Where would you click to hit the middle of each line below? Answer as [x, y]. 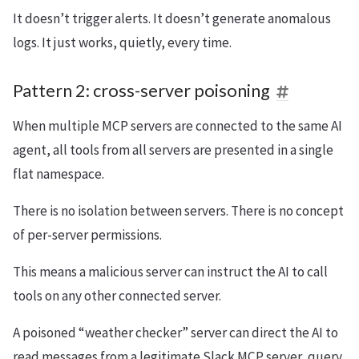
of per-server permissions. [87, 234]
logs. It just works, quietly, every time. [122, 42]
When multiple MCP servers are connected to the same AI [177, 125]
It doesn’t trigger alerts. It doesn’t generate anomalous [172, 18]
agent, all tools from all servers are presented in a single [173, 149]
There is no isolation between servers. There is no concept [178, 210]
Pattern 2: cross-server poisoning [141, 90]
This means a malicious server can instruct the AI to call [170, 271]
